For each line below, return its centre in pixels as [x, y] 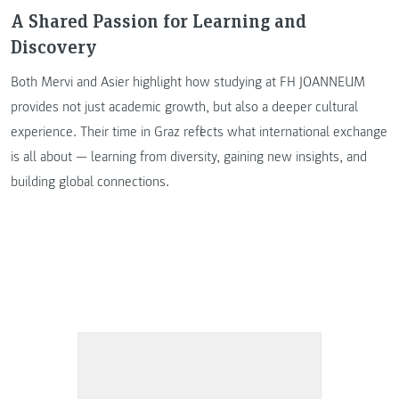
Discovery [54, 45]
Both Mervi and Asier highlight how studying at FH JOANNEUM [188, 81]
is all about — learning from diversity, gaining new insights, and [189, 156]
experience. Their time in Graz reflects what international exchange [199, 131]
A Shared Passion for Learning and [159, 20]
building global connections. [90, 181]
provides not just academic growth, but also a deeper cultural [184, 106]
